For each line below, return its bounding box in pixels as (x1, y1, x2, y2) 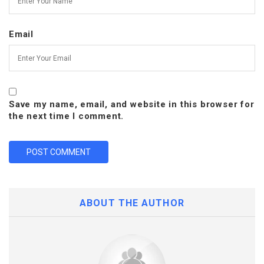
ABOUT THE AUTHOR (80, 197, 184, 209)
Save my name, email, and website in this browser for (9, 99, 255, 110)
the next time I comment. (9, 111, 124, 122)
